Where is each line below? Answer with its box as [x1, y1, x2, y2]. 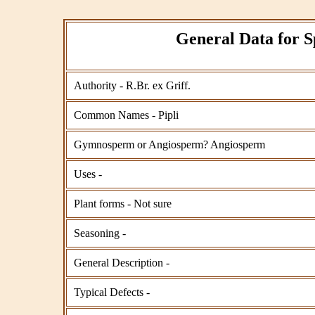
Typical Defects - [74, 286, 150, 299]
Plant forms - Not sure [74, 198, 172, 210]
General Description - [74, 257, 169, 269]
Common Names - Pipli [74, 109, 179, 122]
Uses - [74, 168, 102, 181]
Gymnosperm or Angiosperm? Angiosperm [74, 139, 265, 151]
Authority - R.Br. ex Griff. [74, 79, 191, 92]
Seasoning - [74, 227, 126, 240]
